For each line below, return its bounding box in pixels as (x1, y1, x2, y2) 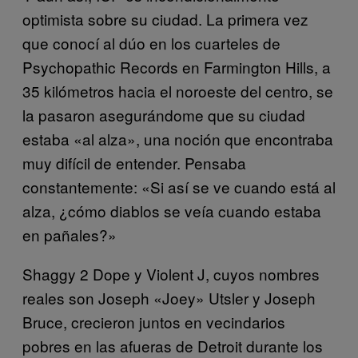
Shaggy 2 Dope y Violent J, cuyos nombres (22, 262, 320, 284)
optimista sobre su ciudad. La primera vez (22, 7, 308, 30)
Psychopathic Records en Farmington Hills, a (22, 55, 331, 78)
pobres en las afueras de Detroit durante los (22, 334, 323, 356)
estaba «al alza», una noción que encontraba (22, 127, 333, 149)
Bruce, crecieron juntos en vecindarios (22, 310, 285, 332)
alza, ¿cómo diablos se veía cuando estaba (22, 199, 321, 221)
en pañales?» (22, 223, 117, 245)
